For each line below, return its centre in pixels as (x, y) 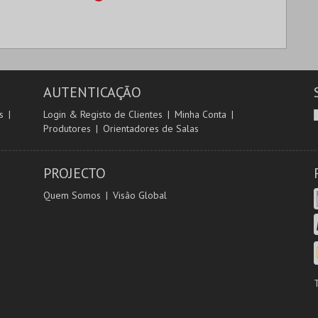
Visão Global (139, 195)
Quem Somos (72, 195)
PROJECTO (74, 173)
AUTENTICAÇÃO (92, 92)
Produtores (67, 128)
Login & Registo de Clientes (103, 114)
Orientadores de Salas (150, 128)
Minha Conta (200, 114)
